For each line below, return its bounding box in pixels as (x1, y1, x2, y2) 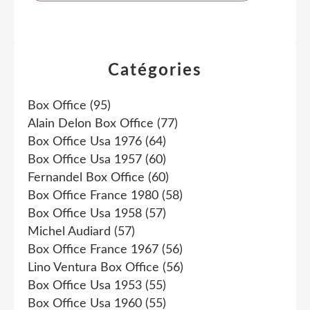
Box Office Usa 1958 (28, 207, 142, 220)
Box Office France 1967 (28, 243, 158, 256)
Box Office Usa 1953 (28, 279, 142, 292)
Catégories (108, 62, 202, 79)
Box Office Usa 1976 (28, 135, 142, 148)
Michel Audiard (28, 225, 111, 238)
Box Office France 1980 (28, 189, 158, 202)
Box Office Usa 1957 (28, 153, 142, 166)
